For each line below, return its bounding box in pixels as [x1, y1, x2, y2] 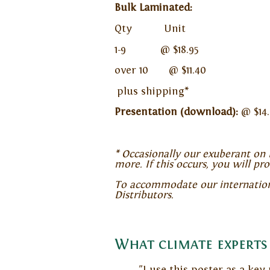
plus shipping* [114, 85, 189, 98]
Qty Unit [114, 22, 186, 35]
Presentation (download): [114, 106, 241, 119]
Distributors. [114, 189, 174, 202]
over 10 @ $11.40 [114, 64, 206, 77]
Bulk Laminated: [114, 2, 192, 14]
